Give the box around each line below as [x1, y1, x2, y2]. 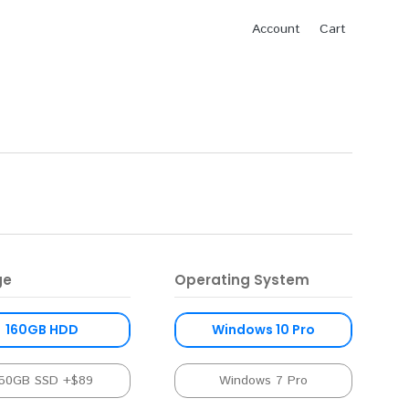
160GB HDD [5, 320, 79, 340]
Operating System [174, 270, 310, 290]
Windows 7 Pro [219, 371, 309, 390]
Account [252, 20, 301, 38]
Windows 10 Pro [212, 320, 316, 340]
